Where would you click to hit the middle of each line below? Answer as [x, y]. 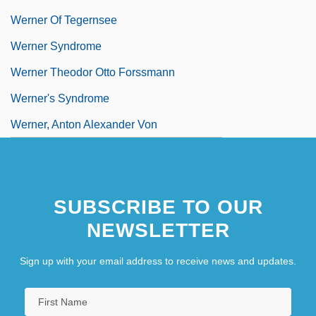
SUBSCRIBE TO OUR [158, 207]
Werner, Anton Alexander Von [84, 124]
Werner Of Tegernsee [64, 20]
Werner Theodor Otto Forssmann [93, 72]
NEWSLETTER [158, 230]
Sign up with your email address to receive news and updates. [158, 261]
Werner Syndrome [56, 46]
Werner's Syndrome [60, 98]
